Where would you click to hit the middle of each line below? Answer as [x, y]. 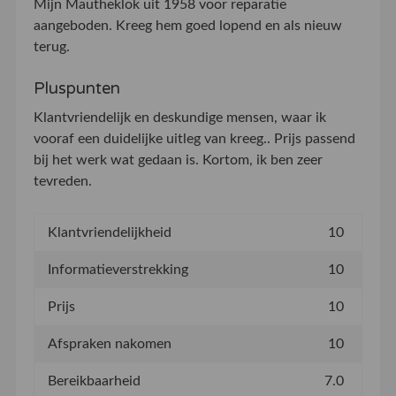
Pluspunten [76, 88]
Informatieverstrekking [118, 270]
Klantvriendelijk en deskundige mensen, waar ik [179, 118]
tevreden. [62, 182]
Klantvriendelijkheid [109, 233]
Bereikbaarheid [94, 381]
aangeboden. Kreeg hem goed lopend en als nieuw [187, 26]
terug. [51, 47]
